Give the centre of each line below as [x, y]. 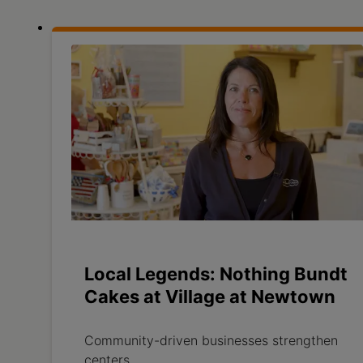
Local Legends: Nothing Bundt [216, 274]
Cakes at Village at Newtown [210, 297]
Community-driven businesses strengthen [211, 341]
